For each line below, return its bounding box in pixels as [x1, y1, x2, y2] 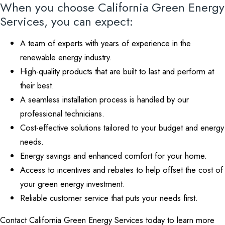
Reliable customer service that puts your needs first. [20, 192, 198, 204]
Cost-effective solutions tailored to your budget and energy [20, 122, 224, 134]
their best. [20, 79, 54, 91]
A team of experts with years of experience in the [20, 37, 191, 49]
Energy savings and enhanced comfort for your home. [20, 150, 207, 162]
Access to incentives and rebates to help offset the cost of [20, 164, 223, 176]
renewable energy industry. [20, 51, 112, 63]
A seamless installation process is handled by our [20, 93, 189, 105]
